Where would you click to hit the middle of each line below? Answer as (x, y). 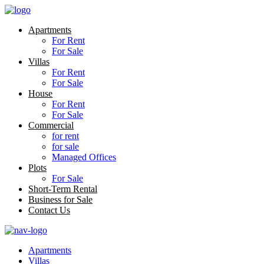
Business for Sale (60, 199)
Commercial (51, 125)
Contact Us (49, 210)
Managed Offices (84, 157)
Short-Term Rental (63, 189)
